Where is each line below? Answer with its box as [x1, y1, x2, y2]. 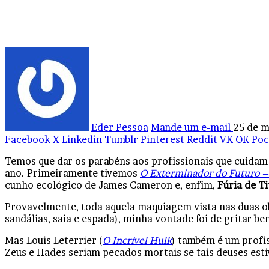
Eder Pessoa [91, 121, 148, 133]
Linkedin [62, 133, 102, 145]
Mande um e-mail [151, 121, 231, 133]
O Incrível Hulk [103, 234, 172, 246]
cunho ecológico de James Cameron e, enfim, [5, 178, 217, 191]
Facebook [5, 133, 50, 145]
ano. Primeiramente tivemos [5, 166, 140, 179]
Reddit [187, 133, 217, 145]
